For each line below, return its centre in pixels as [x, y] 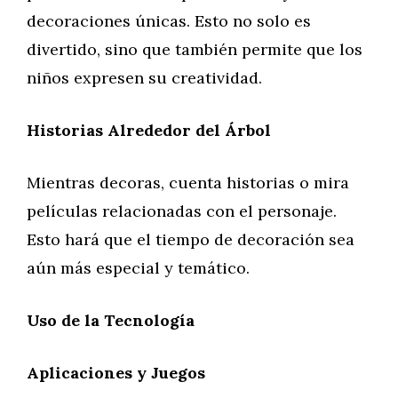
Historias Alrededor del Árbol [149, 130]
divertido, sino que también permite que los [195, 49]
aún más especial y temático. [138, 268]
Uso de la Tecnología [111, 320]
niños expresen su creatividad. [144, 78]
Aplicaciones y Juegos [116, 373]
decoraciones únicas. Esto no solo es [169, 21]
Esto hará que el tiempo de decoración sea [191, 239]
